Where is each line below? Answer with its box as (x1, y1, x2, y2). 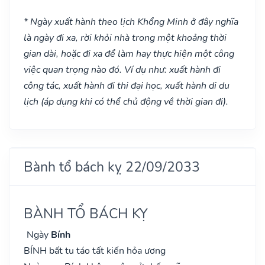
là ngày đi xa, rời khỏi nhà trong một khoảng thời (24, 31, 227, 44)
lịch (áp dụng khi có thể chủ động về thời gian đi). (24, 95, 228, 108)
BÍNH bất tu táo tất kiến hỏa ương (24, 244, 166, 257)
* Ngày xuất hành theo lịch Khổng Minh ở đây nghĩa (24, 15, 238, 28)
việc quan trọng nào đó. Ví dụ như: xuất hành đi (24, 63, 221, 76)
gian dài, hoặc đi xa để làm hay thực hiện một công (24, 47, 234, 60)
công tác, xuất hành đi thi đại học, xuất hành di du (24, 79, 230, 92)
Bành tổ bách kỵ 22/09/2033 (24, 157, 200, 176)
